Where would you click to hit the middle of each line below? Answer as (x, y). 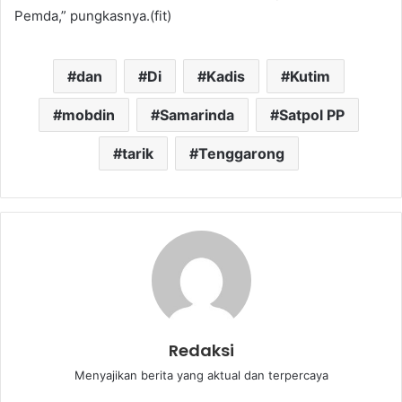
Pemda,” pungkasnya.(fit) (93, 15)
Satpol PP (312, 114)
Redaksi (201, 350)
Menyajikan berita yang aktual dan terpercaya (201, 375)
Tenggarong (241, 153)
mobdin (88, 114)
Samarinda (197, 114)
